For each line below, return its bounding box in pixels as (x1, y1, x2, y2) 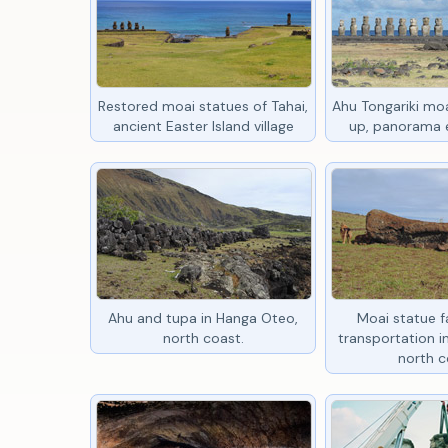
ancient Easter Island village (112, 116, 294, 135)
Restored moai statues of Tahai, (98, 96, 309, 115)
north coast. (162, 328, 244, 347)
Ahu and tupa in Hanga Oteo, (108, 308, 299, 327)
